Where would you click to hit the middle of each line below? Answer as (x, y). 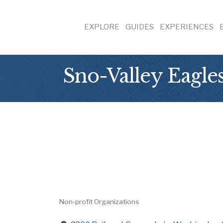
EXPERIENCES (187, 27)
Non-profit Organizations (99, 202)
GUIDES (140, 27)
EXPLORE (102, 27)
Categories (92, 210)
